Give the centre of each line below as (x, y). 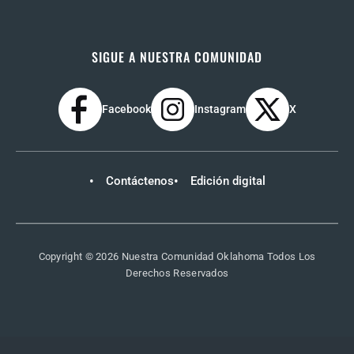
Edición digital (228, 181)
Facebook (126, 109)
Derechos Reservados (177, 273)
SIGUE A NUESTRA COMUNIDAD (177, 57)
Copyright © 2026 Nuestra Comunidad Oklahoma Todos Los (177, 257)
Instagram (220, 109)
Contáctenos (139, 181)
